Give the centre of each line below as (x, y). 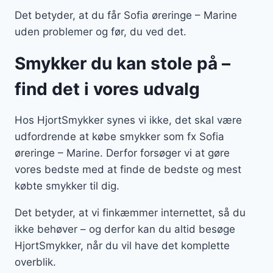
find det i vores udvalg (107, 89)
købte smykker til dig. (67, 186)
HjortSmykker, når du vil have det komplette (122, 246)
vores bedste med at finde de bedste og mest (128, 170)
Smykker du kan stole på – (122, 64)
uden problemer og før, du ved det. (101, 32)
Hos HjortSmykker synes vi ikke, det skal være (128, 120)
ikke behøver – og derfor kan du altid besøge (125, 229)
